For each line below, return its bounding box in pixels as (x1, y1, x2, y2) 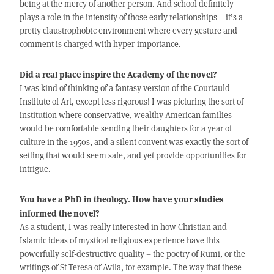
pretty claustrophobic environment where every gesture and (19, 24, 237, 37)
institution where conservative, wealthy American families (19, 109, 232, 121)
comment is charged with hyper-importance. (19, 38, 181, 50)
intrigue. (19, 163, 51, 175)
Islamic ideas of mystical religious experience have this (19, 234, 220, 246)
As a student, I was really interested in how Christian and (19, 221, 227, 233)
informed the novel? (19, 207, 100, 220)
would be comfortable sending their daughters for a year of (19, 122, 232, 135)
